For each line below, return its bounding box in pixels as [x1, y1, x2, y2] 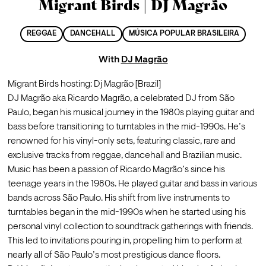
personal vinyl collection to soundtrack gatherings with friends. [7, 221, 253, 232]
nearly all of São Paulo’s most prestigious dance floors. [7, 250, 220, 260]
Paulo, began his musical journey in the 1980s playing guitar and [7, 107, 255, 118]
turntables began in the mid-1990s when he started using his [7, 207, 246, 217]
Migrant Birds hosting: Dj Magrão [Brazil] [7, 79, 161, 89]
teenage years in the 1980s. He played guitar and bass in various [7, 179, 257, 189]
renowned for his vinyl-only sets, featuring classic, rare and [7, 136, 236, 146]
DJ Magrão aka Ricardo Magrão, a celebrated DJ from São [7, 93, 235, 103]
